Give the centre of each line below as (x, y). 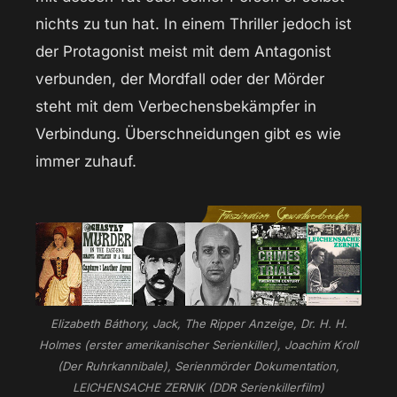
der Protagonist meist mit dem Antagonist (183, 52)
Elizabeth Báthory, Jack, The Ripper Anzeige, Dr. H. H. (198, 324)
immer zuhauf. (86, 162)
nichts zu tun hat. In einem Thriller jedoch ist (194, 24)
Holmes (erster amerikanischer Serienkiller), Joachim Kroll (198, 345)
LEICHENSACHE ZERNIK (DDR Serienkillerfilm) (198, 388)
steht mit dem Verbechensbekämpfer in (176, 107)
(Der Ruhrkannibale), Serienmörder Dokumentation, (198, 366)
